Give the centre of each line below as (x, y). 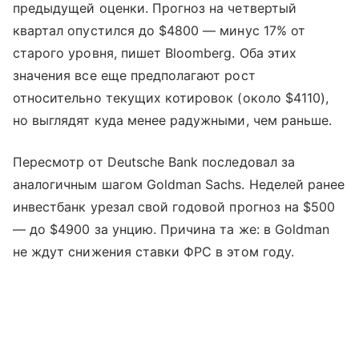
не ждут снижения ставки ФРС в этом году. (153, 252)
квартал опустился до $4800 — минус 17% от (159, 31)
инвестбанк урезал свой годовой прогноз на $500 (174, 207)
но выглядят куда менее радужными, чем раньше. (173, 121)
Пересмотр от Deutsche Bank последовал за (154, 162)
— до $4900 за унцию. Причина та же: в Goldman (171, 230)
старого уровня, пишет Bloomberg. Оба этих (155, 53)
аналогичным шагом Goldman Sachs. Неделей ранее (179, 185)
